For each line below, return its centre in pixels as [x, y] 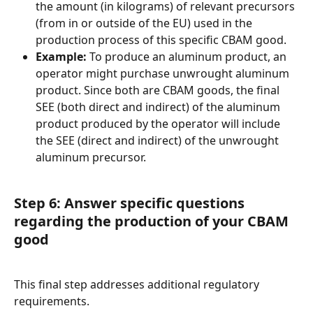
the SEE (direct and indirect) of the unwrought [159, 141]
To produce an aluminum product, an [188, 57]
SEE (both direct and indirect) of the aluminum [159, 107]
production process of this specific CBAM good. [161, 40]
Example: [61, 57]
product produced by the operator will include [159, 124]
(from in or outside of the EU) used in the [145, 23]
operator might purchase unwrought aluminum [164, 74]
